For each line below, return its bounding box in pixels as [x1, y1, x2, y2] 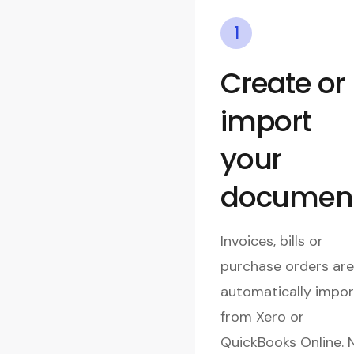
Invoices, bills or [220, 231, 323, 250]
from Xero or [220, 307, 304, 326]
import [220, 100, 311, 141]
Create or [220, 62, 345, 104]
